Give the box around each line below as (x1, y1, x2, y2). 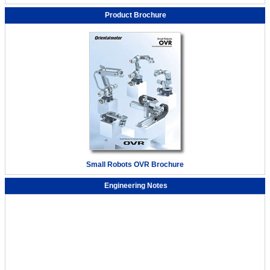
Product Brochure (105, 10, 167, 19)
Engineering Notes (104, 181, 168, 190)
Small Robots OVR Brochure (86, 160, 184, 169)
